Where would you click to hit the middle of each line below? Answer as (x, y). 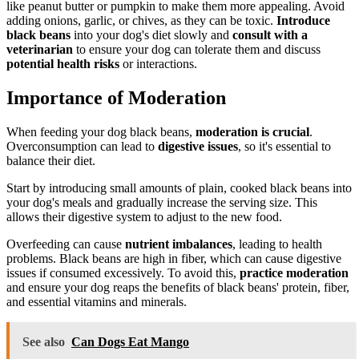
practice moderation (294, 272)
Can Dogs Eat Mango (130, 341)
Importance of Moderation (116, 97)
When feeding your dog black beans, (101, 131)
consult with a (270, 34)
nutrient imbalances (179, 244)
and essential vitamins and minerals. (97, 301)
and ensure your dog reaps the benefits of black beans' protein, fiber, (178, 287)
